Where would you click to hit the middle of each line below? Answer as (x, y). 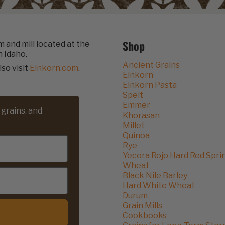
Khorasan (141, 115)
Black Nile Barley (155, 175)
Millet (134, 125)
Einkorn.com (54, 68)
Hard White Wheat (159, 185)
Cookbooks (145, 215)
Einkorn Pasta (150, 85)
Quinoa (136, 135)
